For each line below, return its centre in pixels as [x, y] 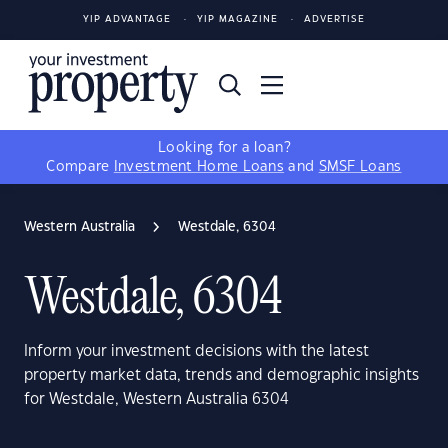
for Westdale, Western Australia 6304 [156, 399]
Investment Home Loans [199, 167]
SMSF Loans [360, 167]
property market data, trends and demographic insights [221, 375]
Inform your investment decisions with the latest [196, 351]
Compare [80, 167]
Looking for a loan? [224, 148]
